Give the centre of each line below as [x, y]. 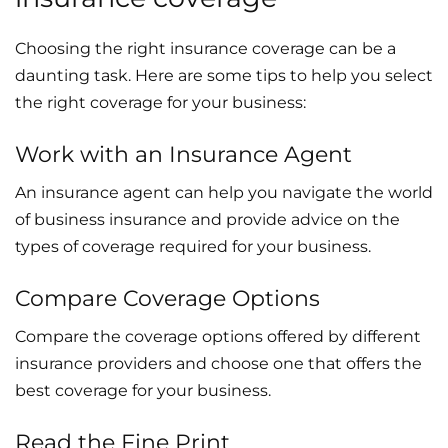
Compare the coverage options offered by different [218, 336]
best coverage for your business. [143, 390]
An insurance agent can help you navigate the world [224, 192]
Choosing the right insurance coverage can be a [205, 48]
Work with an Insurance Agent [183, 154]
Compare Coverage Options [167, 298]
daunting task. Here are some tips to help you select [224, 75]
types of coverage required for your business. [193, 246]
